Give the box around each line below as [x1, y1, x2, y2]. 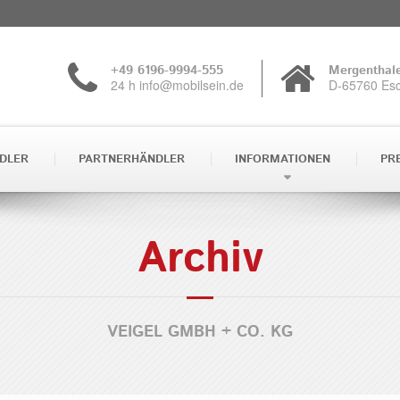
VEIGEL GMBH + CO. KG [107, 321, 293, 344]
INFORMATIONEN [235, 151, 330, 168]
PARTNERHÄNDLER [79, 151, 185, 168]
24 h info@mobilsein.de [111, 75, 244, 94]
